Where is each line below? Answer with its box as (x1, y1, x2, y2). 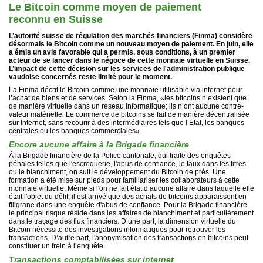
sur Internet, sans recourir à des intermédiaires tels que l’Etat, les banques (9, 119, 244, 127)
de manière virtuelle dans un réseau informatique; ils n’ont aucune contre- (9, 102, 244, 111)
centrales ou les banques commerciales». (9, 127, 141, 136)
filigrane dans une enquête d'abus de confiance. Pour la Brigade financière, (9, 201, 249, 210)
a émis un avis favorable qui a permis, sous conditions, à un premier (9, 48, 235, 57)
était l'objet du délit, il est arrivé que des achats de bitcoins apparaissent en (9, 193, 247, 201)
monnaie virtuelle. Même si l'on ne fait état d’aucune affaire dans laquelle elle (9, 184, 254, 193)
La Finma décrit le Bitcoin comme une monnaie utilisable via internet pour (9, 86, 242, 95)
